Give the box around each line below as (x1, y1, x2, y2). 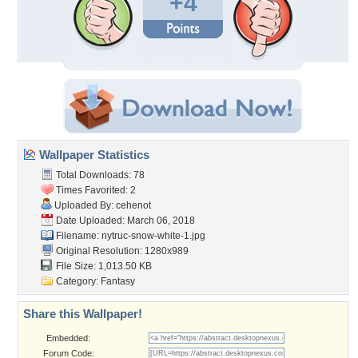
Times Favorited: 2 (54, 185, 136, 196)
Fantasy (101, 276, 135, 287)
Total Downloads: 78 (54, 169, 145, 181)
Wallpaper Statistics (36, 148, 149, 161)
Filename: (54, 230, 101, 241)
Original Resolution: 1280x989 (54, 245, 189, 257)
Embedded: (46, 333, 90, 343)
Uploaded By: (52, 200, 116, 211)
